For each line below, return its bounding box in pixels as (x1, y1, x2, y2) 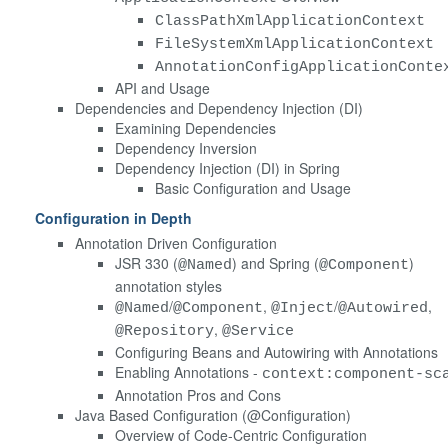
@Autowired (338, 298, 428, 317)
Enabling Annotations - (115, 361, 262, 382)
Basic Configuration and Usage (155, 177, 351, 198)
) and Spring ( (232, 252, 319, 273)
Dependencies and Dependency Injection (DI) (75, 97, 363, 118)
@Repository (115, 321, 214, 340)
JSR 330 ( (115, 252, 178, 273)
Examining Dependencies (115, 117, 276, 138)
